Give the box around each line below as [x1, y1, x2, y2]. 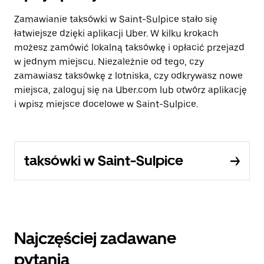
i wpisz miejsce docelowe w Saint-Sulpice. [14, 98, 198, 110]
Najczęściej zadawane [14, 228, 176, 248]
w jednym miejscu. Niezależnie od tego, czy [14, 56, 204, 67]
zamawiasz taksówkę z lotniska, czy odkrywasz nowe [14, 70, 243, 81]
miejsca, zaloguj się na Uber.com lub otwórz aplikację [14, 84, 247, 95]
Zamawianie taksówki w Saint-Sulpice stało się [14, 14, 217, 25]
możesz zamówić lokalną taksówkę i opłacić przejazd [14, 42, 245, 53]
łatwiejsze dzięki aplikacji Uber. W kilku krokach [14, 28, 219, 39]
